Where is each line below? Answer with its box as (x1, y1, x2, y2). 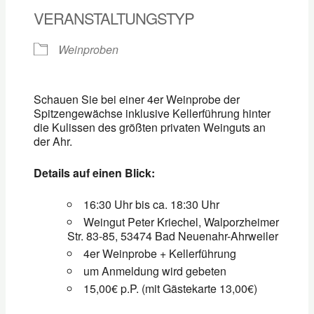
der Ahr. (33, 133, 72, 150)
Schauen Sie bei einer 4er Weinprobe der (33, 91, 240, 108)
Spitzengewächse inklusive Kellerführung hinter (33, 105, 271, 122)
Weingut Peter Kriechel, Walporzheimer (83, 214, 279, 231)
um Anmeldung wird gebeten (83, 263, 226, 280)
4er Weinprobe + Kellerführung (83, 245, 236, 262)
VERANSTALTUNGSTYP (33, 7, 194, 29)
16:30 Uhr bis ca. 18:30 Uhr (83, 196, 219, 213)
